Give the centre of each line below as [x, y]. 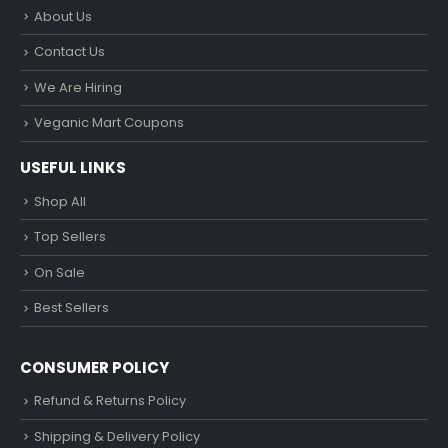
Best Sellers [71, 308]
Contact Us [69, 52]
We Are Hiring [78, 87]
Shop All [60, 201]
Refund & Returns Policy [110, 401]
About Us [63, 17]
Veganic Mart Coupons [109, 123]
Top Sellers [70, 237]
